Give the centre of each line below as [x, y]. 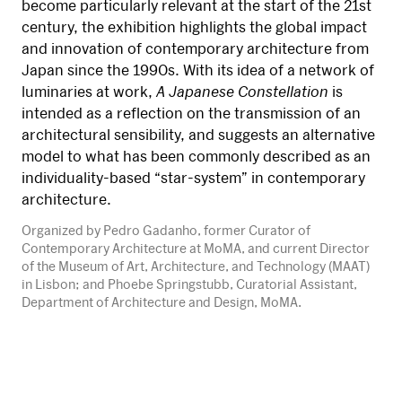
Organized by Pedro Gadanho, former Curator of [166, 230]
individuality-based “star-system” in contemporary [193, 177]
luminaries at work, [89, 91]
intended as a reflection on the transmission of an [191, 113]
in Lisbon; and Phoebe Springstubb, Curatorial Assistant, [189, 284]
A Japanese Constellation [242, 91]
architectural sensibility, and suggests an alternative [198, 134]
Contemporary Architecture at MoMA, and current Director [196, 248]
